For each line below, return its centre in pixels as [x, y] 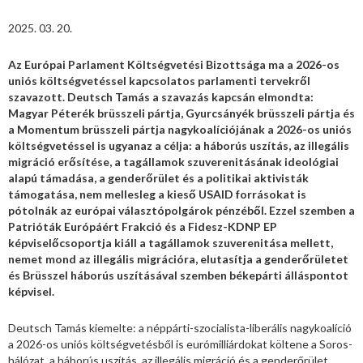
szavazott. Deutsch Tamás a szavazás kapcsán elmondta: [161, 97]
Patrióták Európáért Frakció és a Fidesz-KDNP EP [143, 227]
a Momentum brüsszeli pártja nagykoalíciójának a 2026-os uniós [180, 130]
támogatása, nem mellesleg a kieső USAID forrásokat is [157, 194]
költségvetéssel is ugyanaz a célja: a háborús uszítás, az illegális [179, 146]
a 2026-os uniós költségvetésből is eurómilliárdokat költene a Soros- [180, 344]
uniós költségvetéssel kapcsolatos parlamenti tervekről [159, 81]
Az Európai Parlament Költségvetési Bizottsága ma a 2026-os [174, 65]
